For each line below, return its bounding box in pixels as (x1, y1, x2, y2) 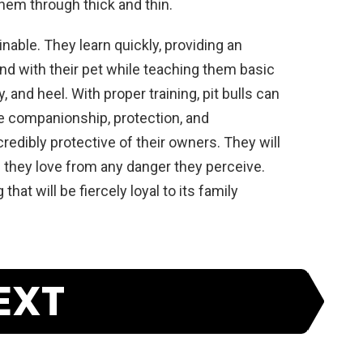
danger (123, 157, 171, 175)
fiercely (76, 181, 127, 199)
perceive (203, 157, 262, 175)
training (146, 84, 197, 102)
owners (165, 133, 217, 151)
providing (161, 36, 224, 53)
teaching (140, 60, 199, 78)
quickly (111, 36, 159, 53)
